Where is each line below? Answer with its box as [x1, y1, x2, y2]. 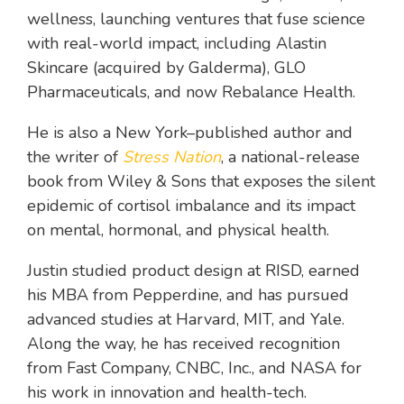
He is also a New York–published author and [27, 122, 353, 144]
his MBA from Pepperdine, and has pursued [27, 284, 349, 307]
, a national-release [221, 146, 360, 169]
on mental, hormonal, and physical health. [27, 219, 329, 242]
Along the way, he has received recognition [27, 333, 340, 355]
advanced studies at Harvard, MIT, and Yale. [27, 308, 344, 331]
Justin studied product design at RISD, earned [27, 260, 360, 282]
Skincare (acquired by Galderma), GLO [27, 57, 306, 79]
